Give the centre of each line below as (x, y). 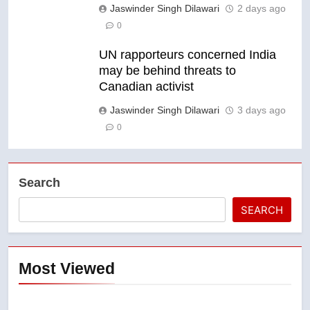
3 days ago (262, 110)
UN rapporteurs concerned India (188, 54)
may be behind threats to (167, 70)
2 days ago (262, 8)
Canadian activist (146, 86)
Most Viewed (67, 268)
